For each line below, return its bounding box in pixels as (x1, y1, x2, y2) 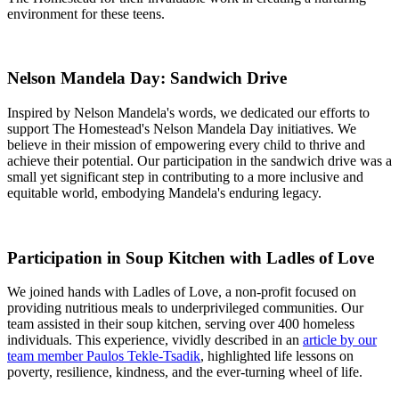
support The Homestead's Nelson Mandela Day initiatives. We (7, 121, 356, 136)
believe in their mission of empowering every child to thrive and (7, 137, 365, 152)
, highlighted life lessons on (200, 348, 354, 364)
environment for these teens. (7, 5, 165, 21)
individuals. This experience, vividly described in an (7, 332, 303, 348)
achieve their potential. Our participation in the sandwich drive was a (7, 153, 392, 168)
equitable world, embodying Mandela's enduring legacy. (7, 185, 322, 200)
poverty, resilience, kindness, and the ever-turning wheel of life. (7, 364, 362, 380)
